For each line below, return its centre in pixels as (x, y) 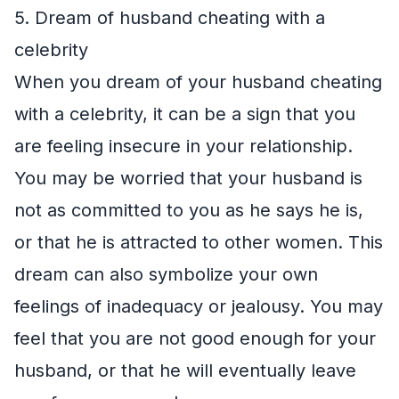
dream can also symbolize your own (166, 274)
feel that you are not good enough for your (195, 338)
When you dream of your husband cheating (198, 81)
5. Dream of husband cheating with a (170, 17)
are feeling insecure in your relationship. (183, 146)
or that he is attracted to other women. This (199, 242)
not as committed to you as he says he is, (189, 210)
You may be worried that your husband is (188, 178)
